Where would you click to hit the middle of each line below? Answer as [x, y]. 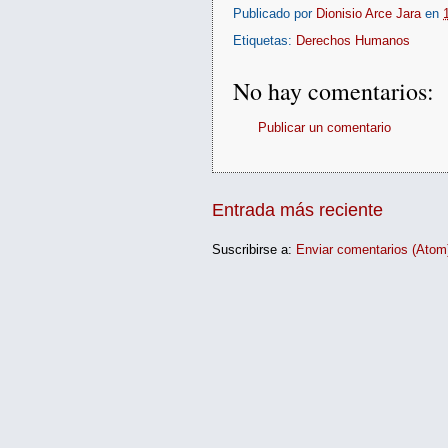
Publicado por [274, 13]
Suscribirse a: [254, 249]
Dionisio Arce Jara [368, 13]
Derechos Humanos [353, 40]
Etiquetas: [264, 40]
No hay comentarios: [333, 90]
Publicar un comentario [324, 128]
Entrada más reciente [297, 209]
